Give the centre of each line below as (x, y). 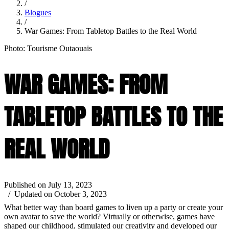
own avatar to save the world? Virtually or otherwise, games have (109, 217)
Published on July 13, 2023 (48, 185)
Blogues (38, 12)
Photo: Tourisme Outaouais (48, 48)
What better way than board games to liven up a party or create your (113, 208)
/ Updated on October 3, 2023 (55, 194)
